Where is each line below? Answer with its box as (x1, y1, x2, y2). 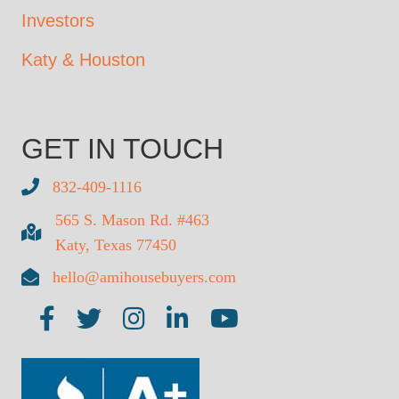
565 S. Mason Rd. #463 (55, 210, 209, 229)
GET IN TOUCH (21, 132, 224, 165)
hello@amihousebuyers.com (53, 267, 236, 286)
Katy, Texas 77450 (55, 235, 176, 254)
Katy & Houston (21, 49, 145, 69)
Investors (21, 10, 94, 30)
